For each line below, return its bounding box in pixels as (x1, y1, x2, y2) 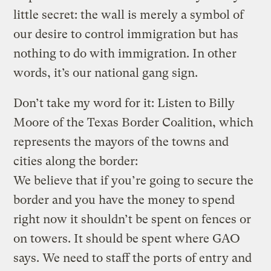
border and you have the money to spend (13, 192, 235, 207)
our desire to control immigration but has (13, 27, 239, 41)
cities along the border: (13, 154, 139, 168)
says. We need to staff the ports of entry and (13, 250, 252, 265)
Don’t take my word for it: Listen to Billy (13, 96, 235, 110)
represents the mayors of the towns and (13, 134, 229, 149)
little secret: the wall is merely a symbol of (13, 7, 244, 22)
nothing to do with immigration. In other (13, 46, 237, 60)
